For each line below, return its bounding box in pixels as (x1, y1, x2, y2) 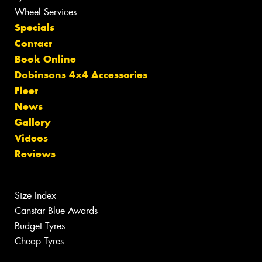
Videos (15, 132, 48, 145)
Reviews (15, 147, 56, 161)
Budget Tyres (15, 220, 65, 233)
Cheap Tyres (15, 235, 64, 248)
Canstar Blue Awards (15, 205, 98, 218)
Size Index (15, 189, 56, 202)
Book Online (15, 53, 76, 66)
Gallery (15, 116, 50, 129)
